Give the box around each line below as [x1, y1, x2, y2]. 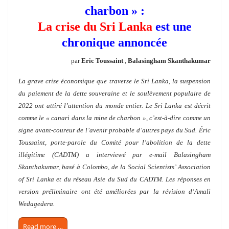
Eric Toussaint [81, 57, 123, 65]
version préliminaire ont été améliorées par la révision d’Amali [18, 188, 211, 196]
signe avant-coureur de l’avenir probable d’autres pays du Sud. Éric [18, 126, 211, 134]
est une [155, 20, 192, 34]
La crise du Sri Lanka [37, 20, 152, 34]
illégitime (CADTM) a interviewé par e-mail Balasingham [18, 151, 211, 159]
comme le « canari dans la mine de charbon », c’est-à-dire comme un [18, 114, 211, 122]
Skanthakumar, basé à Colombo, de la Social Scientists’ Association [18, 163, 211, 171]
